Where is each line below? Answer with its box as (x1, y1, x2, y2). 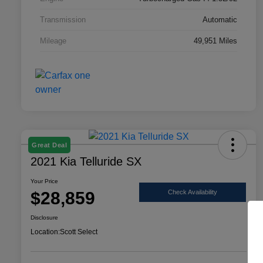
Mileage (40, 36, 66, 45)
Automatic (203, 15, 237, 24)
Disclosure (31, 214, 58, 221)
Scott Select (60, 227, 97, 236)
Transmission (40, 15, 86, 24)
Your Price (31, 177, 58, 184)
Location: (31, 227, 60, 236)
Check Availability (168, 188, 217, 195)
